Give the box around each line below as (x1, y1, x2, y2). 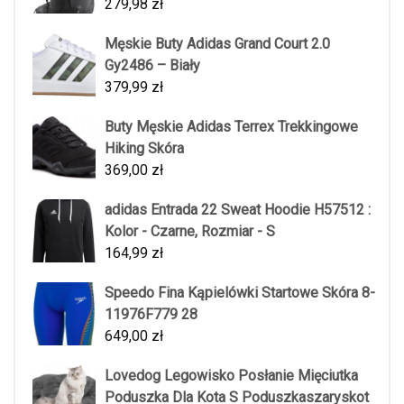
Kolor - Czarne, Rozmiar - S (105, 222, 275, 240)
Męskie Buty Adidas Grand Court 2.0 (105, 34, 330, 52)
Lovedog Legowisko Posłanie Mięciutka (105, 366, 358, 384)
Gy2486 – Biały (105, 56, 200, 74)
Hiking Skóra (105, 139, 184, 157)
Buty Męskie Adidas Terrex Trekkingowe (105, 117, 358, 135)
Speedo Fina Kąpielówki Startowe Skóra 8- (105, 283, 375, 301)
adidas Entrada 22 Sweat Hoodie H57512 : (105, 200, 371, 218)
